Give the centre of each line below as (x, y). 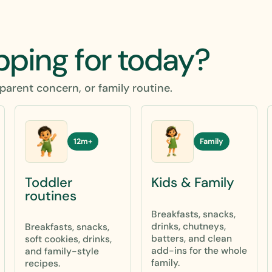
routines (51, 195)
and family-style (62, 251)
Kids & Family (193, 183)
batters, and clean (192, 238)
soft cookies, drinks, (68, 239)
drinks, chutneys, (189, 226)
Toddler (49, 182)
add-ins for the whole (199, 250)
